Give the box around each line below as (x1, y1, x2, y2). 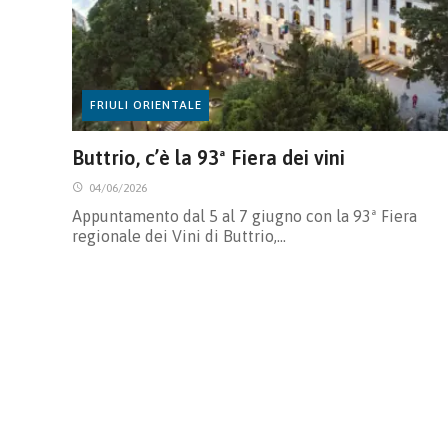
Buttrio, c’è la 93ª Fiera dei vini (72, 145, 345, 169)
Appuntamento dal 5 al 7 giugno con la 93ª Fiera (72, 206, 417, 225)
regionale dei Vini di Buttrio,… (72, 226, 286, 245)
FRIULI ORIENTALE (89, 98, 202, 113)
